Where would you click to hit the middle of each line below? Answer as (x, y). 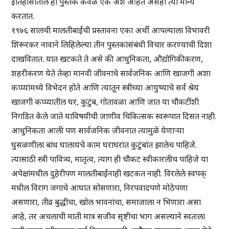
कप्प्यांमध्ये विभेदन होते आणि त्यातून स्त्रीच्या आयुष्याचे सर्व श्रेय (105, 88)
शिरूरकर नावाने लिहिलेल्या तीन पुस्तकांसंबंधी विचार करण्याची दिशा (112, 45)
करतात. (23, 16)
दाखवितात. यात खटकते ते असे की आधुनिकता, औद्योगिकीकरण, (107, 59)
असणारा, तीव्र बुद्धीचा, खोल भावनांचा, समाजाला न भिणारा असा (106, 202)
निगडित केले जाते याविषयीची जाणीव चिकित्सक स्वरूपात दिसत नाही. (114, 116)
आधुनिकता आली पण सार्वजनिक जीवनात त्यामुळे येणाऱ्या (98, 131)
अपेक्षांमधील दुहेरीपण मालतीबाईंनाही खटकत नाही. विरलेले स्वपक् (109, 174)
